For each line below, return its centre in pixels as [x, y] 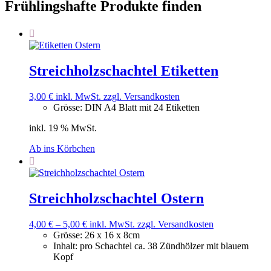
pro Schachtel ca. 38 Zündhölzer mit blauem [164, 246]
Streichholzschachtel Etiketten [124, 71]
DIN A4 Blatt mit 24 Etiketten [142, 108]
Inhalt [64, 246]
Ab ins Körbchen [62, 149]
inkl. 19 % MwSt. [63, 128]
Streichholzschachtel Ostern [116, 199]
